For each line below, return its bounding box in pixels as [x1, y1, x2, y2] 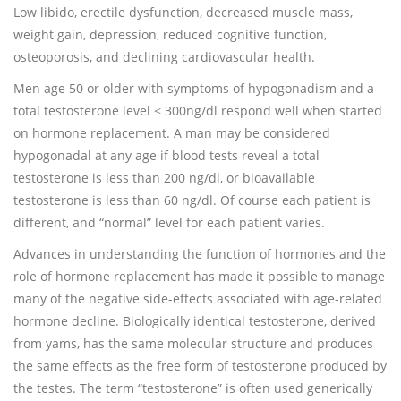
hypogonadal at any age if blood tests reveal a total [13, 147, 320, 164]
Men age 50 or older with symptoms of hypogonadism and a [13, 80, 374, 97]
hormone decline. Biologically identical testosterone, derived [13, 312, 376, 329]
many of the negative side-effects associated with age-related [13, 290, 382, 307]
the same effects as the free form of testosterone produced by [13, 357, 387, 374]
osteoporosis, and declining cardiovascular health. [13, 48, 315, 65]
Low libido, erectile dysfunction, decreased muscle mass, [13, 4, 353, 21]
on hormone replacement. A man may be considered [13, 124, 330, 141]
